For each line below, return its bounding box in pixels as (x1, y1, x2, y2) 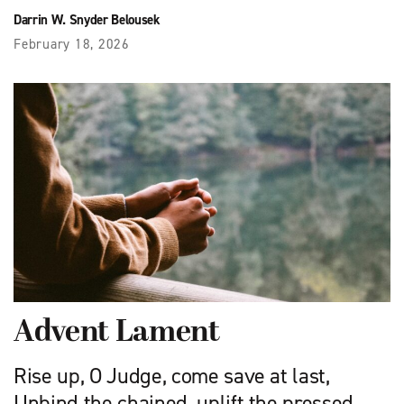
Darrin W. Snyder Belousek (14, 11, 161, 30)
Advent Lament (14, 315, 220, 351)
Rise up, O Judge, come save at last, (14, 361, 330, 390)
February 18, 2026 (14, 35, 130, 54)
